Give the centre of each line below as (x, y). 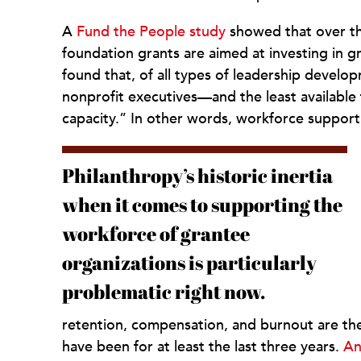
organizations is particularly (189, 263)
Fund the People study (151, 32)
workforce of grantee (156, 234)
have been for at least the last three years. (203, 347)
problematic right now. (164, 292)
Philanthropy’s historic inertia (197, 176)
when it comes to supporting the (202, 205)
